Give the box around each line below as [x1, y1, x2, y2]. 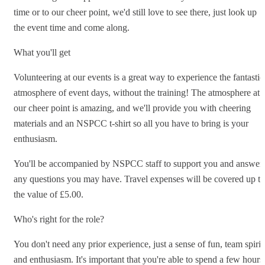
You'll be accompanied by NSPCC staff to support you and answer [14, 158, 263, 169]
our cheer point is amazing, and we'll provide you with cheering [14, 102, 251, 113]
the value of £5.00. [14, 189, 83, 199]
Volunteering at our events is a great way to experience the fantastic [14, 72, 264, 82]
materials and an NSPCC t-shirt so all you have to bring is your [14, 118, 248, 128]
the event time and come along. [14, 22, 130, 33]
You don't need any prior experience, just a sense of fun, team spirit [14, 238, 263, 249]
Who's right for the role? [14, 214, 104, 224]
